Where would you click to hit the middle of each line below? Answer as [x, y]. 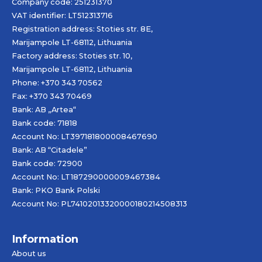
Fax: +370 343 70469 [52, 96]
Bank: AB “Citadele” [49, 150]
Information [45, 239]
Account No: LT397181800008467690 [85, 136]
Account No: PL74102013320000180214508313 [99, 204]
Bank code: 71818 [44, 123]
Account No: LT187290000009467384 [86, 177]
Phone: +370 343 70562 [57, 82]
